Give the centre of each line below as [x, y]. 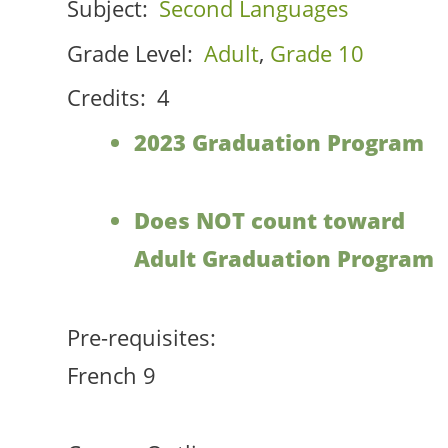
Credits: [106, 98]
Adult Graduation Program [284, 259]
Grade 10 [316, 53]
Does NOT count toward [270, 221]
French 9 [111, 375]
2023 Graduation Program [279, 143]
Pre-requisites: [141, 337]
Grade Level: [129, 53]
